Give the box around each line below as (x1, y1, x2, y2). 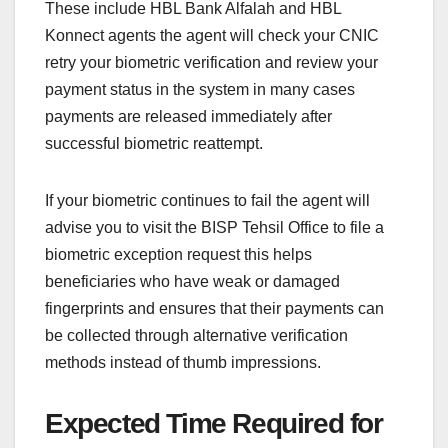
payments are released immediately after (45, 108, 332, 126)
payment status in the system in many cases (45, 81, 355, 99)
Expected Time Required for (45, 408, 383, 440)
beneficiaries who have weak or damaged (45, 273, 340, 291)
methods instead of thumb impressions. (45, 354, 321, 372)
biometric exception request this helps (45, 246, 312, 264)
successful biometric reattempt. (45, 135, 263, 153)
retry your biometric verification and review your (45, 54, 378, 72)
